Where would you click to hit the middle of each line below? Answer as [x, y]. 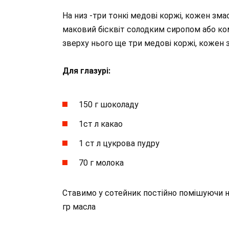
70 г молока [101, 163]
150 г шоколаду [109, 104]
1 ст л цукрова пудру [119, 144]
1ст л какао [101, 124]
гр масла [79, 207]
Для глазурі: [86, 71]
